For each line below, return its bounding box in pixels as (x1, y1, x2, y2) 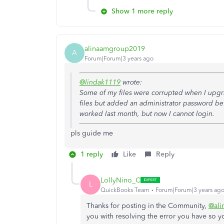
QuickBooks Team (100, 186, 149, 193)
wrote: (120, 78, 142, 86)
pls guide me (70, 129, 113, 137)
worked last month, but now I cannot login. (79, 109, 214, 118)
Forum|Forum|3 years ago (84, 54, 153, 62)
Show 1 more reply (111, 7, 173, 15)
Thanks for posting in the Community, (86, 201, 208, 210)
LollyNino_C (100, 175, 140, 184)
